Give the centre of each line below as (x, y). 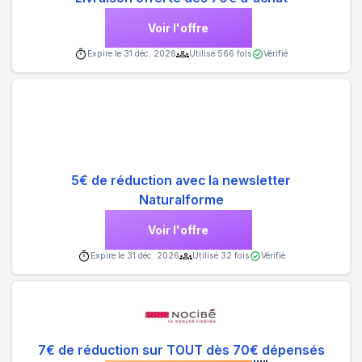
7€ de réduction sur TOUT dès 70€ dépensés (181, 350)
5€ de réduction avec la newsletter (181, 180)
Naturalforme (181, 200)
